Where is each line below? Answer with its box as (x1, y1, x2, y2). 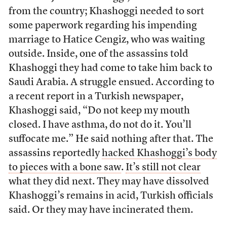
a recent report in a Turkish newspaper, (8, 92, 183, 102)
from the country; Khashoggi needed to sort (8, 7, 204, 17)
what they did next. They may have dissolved (8, 177, 209, 187)
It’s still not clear (125, 163, 201, 173)
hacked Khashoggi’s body (101, 148, 217, 159)
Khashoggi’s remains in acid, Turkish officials (8, 191, 213, 202)
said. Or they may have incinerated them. (8, 205, 193, 216)
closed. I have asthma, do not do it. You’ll (8, 120, 192, 131)
